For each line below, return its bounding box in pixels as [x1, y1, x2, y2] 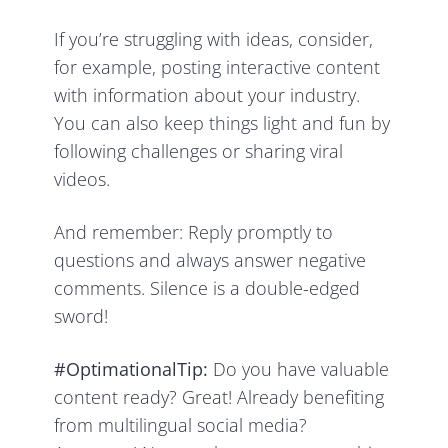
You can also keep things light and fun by [54, 111, 391, 136]
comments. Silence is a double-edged [54, 276, 361, 301]
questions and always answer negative [54, 248, 367, 273]
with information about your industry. [54, 83, 361, 108]
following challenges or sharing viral [54, 139, 344, 164]
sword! [54, 304, 109, 329]
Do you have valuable [208, 357, 390, 382]
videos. [54, 167, 111, 192]
